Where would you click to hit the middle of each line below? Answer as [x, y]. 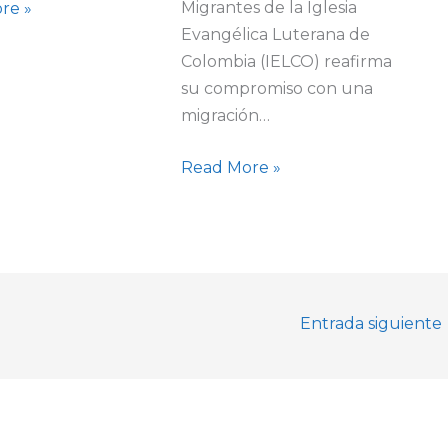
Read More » [230, 168]
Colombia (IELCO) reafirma [286, 61]
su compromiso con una [276, 88]
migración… [225, 115]
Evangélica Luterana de [275, 34]
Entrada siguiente [373, 324]
